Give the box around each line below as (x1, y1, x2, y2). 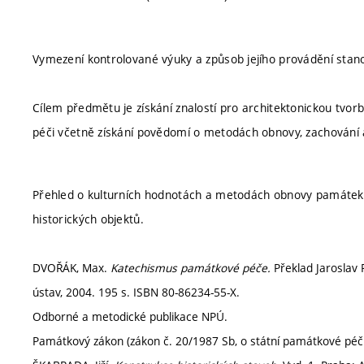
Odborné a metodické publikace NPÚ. (32, 309, 227, 324)
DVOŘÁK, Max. (32, 260, 110, 275)
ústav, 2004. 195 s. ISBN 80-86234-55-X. (32, 284, 240, 300)
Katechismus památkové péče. (110, 260, 271, 275)
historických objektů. (32, 211, 144, 227)
